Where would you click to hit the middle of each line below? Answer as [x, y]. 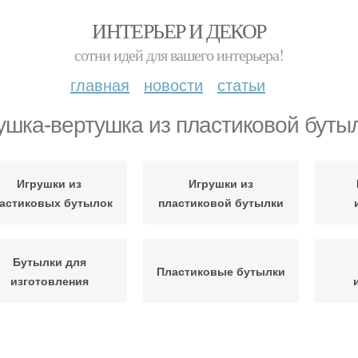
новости [173, 84]
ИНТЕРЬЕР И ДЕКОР [179, 30]
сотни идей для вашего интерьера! [179, 55]
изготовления [49, 280]
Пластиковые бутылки [221, 271]
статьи [241, 84]
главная [100, 84]
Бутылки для [49, 261]
